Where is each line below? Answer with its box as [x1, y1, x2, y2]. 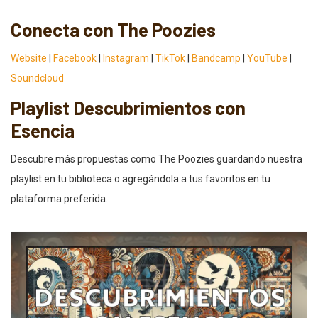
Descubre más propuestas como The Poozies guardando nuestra [11, 153, 302, 165]
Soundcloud [11, 72, 64, 84]
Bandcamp [192, 52, 241, 64]
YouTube [247, 52, 287, 64]
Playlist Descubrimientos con [11, 96, 246, 119]
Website [11, 52, 47, 64]
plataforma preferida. [11, 192, 108, 204]
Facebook [53, 52, 97, 64]
